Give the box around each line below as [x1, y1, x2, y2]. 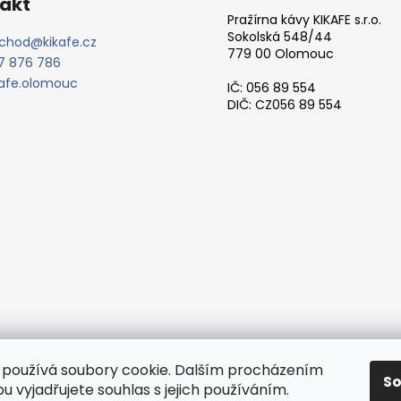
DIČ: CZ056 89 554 [227, 95, 342, 114]
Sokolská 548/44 [227, 27, 332, 46]
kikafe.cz [42, 32, 97, 51]
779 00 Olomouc [227, 44, 334, 63]
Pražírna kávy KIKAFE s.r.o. [227, 10, 381, 29]
